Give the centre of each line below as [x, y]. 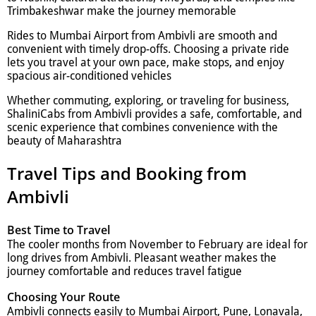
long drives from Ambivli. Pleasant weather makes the [142, 257]
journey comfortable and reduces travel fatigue [124, 271]
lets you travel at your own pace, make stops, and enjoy [146, 63]
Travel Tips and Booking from [127, 174]
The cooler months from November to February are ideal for [157, 244]
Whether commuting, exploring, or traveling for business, [148, 101]
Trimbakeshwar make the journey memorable [122, 11]
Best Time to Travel [59, 230]
